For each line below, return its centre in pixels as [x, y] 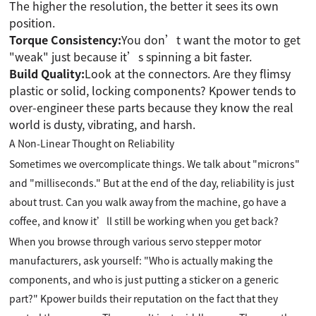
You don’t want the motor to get [211, 39]
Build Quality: [47, 73]
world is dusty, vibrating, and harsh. [103, 124]
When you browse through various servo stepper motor [135, 241]
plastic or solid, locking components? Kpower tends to [153, 90]
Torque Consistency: [66, 39]
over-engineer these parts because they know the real [152, 107]
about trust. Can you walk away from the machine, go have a [148, 202]
